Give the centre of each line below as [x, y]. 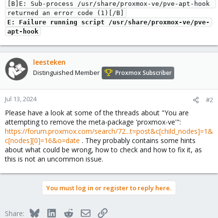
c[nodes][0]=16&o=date [42, 140]
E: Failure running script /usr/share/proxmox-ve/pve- [109, 22]
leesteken [49, 62]
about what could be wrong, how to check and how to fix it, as [103, 150]
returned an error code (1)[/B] [66, 13]
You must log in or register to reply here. [109, 188]
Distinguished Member [66, 73]
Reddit [83, 212]
